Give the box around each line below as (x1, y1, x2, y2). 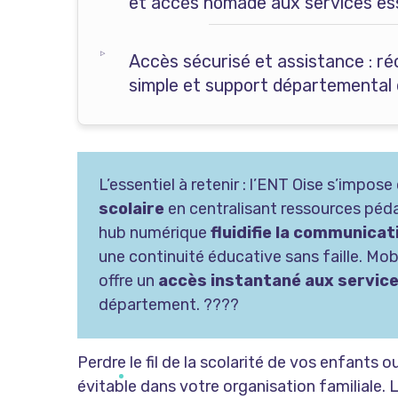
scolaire (99, 199, 164, 219)
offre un (99, 271, 158, 291)
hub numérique (99, 223, 211, 243)
